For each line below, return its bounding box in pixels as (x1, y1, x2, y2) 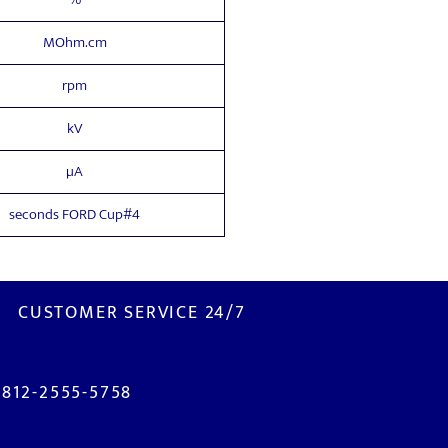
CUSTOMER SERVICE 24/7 (18, 298, 246, 328)
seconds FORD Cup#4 (9, 202, 140, 227)
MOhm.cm (42, 30, 107, 55)
